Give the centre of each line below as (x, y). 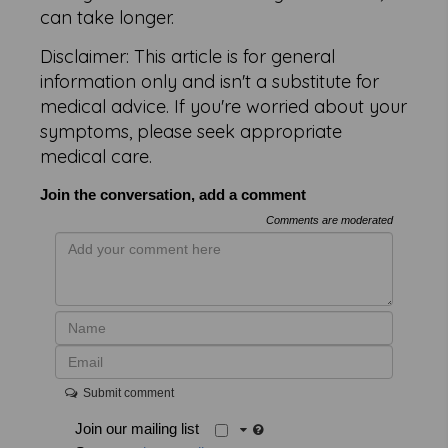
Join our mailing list (145, 428)
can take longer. (107, 17)
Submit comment (126, 392)
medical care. (96, 156)
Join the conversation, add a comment (173, 194)
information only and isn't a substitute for (210, 81)
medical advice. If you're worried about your (224, 106)
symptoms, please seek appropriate (191, 131)
